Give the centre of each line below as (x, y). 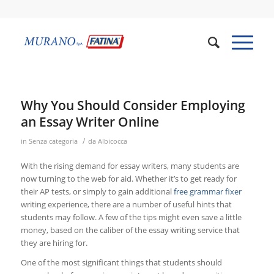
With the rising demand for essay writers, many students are (130, 166)
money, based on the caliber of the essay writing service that (130, 230)
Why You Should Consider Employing (133, 105)
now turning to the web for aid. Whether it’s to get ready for (128, 179)
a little (229, 217)
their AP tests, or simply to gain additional (97, 192)
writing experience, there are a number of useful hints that (126, 205)
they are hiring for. (54, 243)
